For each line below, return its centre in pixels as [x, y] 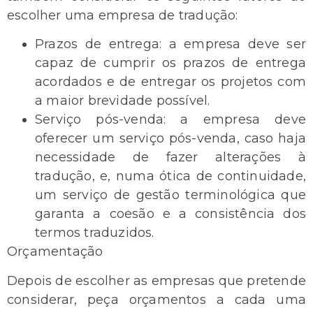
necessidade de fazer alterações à [170, 158]
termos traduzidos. [95, 233]
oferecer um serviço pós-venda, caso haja [170, 139]
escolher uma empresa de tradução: [123, 15]
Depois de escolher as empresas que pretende [156, 281]
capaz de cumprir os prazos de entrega [170, 63]
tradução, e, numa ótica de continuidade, [170, 176]
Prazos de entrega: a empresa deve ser [170, 44]
